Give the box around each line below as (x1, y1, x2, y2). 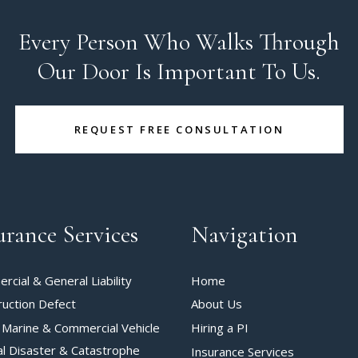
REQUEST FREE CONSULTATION (74, 122, 284, 137)
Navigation (191, 220, 298, 249)
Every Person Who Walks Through (18, 27, 340, 57)
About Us (191, 296, 242, 312)
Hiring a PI (191, 320, 249, 336)
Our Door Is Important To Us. (38, 57, 320, 86)
